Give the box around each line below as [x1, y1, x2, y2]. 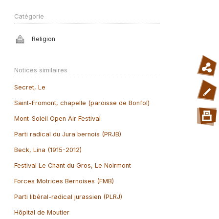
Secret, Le [14, 83, 45, 91]
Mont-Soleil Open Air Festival [14, 114, 101, 122]
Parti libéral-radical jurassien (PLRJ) [14, 193, 122, 200]
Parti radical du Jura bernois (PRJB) [14, 130, 121, 138]
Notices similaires [14, 66, 67, 74]
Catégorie [14, 13, 44, 21]
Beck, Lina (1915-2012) [14, 146, 82, 153]
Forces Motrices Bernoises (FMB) [14, 177, 114, 185]
